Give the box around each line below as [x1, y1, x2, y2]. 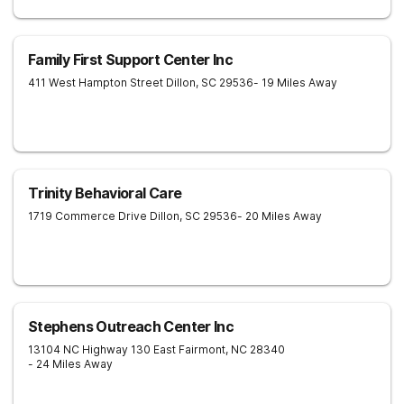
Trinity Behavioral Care [28, 184, 182, 202]
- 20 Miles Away [237, 209, 322, 223]
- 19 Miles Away [253, 76, 337, 89]
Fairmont [179, 343, 225, 356]
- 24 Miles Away [28, 357, 113, 371]
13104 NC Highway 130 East [28, 343, 176, 356]
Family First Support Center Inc [28, 50, 234, 69]
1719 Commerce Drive [28, 209, 147, 223]
